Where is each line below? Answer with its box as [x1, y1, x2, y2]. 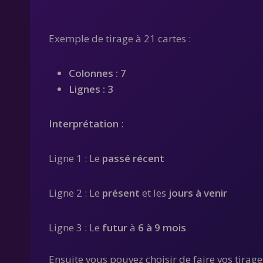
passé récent [102, 151, 164, 165]
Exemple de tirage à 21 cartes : [49, 32, 191, 45]
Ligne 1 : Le [49, 151, 102, 165]
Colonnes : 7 [69, 66, 126, 80]
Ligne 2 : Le [49, 186, 102, 200]
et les [140, 186, 168, 200]
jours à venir [168, 186, 227, 200]
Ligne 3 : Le [49, 221, 102, 234]
